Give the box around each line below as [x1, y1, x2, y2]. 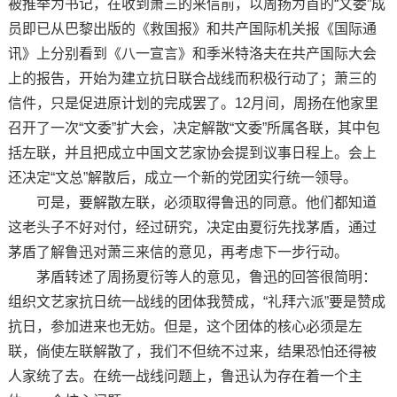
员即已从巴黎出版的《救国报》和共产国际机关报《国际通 [7, 20, 377, 36]
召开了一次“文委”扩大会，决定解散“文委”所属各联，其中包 [7, 120, 380, 136]
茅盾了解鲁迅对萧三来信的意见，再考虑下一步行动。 [7, 244, 348, 260]
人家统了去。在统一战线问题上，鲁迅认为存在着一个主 [7, 368, 362, 384]
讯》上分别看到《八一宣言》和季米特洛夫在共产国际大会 [7, 45, 377, 61]
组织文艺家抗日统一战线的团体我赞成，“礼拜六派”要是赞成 [7, 293, 385, 309]
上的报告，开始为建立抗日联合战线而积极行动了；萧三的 [7, 70, 377, 86]
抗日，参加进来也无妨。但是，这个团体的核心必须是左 [7, 318, 362, 334]
